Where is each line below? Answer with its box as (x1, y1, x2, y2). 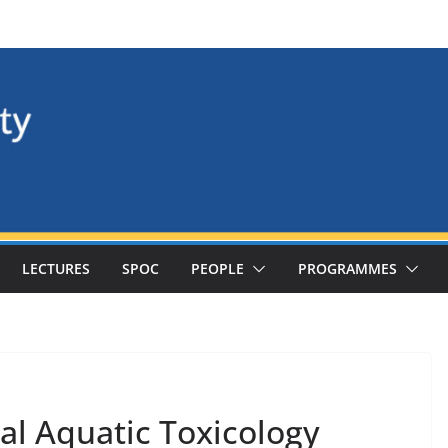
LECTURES (22, 258, 90, 278)
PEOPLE (191, 258, 244, 278)
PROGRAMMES (298, 258, 397, 278)
